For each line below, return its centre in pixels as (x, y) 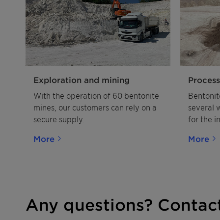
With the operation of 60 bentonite (96, 95)
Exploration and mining (82, 79)
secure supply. (59, 119)
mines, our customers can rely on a (95, 107)
